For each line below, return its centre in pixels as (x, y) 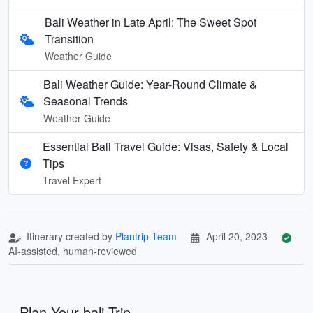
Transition (69, 38)
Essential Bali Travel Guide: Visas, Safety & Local (166, 146)
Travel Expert (72, 180)
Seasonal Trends (85, 101)
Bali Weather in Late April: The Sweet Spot (150, 22)
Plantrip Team (146, 236)
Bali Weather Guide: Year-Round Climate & (150, 84)
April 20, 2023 (237, 236)
